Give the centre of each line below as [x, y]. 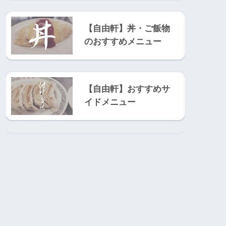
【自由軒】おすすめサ [127, 89]
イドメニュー [110, 102]
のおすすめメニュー [123, 41]
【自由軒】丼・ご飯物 [127, 28]
